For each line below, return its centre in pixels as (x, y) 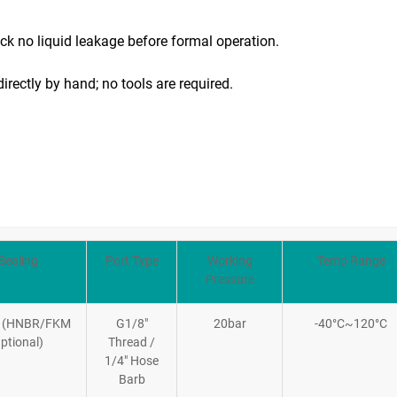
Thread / (132, 342)
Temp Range (351, 260)
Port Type (132, 260)
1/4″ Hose (132, 360)
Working (230, 260)
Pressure (230, 279)
